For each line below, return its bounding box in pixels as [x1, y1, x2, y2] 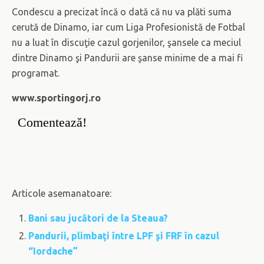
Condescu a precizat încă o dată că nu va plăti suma [12, 6, 232, 17]
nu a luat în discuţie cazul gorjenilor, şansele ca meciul [12, 37, 241, 48]
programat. [12, 68, 60, 78]
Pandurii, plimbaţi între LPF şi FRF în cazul [28, 230, 220, 242]
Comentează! [18, 115, 87, 130]
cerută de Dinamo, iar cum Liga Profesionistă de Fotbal [12, 22, 245, 32]
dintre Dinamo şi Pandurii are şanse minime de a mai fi [12, 52, 243, 63]
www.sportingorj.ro [12, 93, 101, 103]
